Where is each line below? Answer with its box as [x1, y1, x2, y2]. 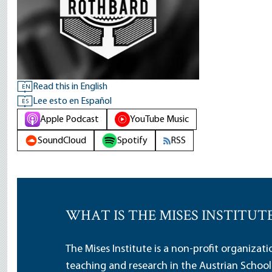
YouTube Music [130, 114, 189, 124]
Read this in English [33, 82, 107, 92]
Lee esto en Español [33, 97, 112, 106]
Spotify [117, 135, 148, 146]
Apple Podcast [40, 114, 99, 124]
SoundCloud [38, 135, 86, 146]
